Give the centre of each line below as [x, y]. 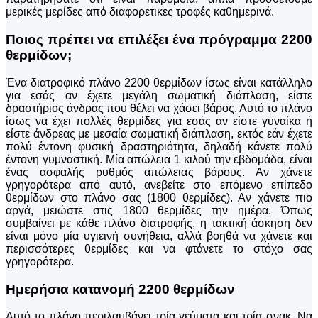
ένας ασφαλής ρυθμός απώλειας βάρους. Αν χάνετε [159, 172]
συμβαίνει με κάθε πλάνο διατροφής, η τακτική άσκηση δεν [159, 223]
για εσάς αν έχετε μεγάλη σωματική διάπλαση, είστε [159, 95]
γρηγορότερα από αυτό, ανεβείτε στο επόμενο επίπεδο [159, 185]
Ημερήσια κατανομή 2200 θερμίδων [120, 289]
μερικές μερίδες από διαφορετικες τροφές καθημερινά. [140, 12]
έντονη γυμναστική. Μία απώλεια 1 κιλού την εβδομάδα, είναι [159, 159]
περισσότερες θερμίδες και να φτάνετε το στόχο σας [159, 248]
